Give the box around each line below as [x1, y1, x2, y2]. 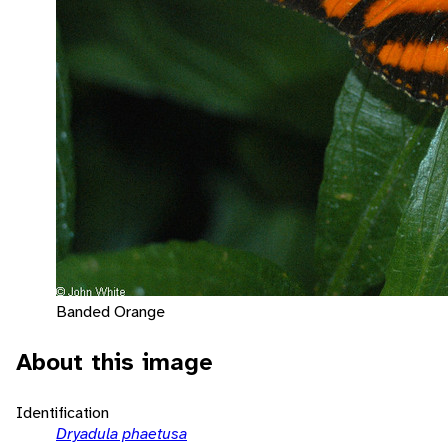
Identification [16, 401, 109, 423]
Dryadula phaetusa [56, 422, 187, 444]
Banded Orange [56, 300, 165, 322]
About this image [16, 345, 213, 378]
